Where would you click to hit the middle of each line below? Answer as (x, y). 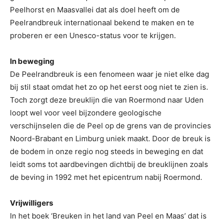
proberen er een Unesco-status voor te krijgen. (93, 35)
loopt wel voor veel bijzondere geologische (86, 112)
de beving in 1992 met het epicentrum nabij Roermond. (106, 177)
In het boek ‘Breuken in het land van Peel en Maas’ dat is (108, 216)
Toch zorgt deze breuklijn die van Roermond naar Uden (107, 100)
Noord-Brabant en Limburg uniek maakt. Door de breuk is (110, 138)
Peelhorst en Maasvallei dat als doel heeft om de (95, 9)
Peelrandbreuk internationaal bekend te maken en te (102, 22)
